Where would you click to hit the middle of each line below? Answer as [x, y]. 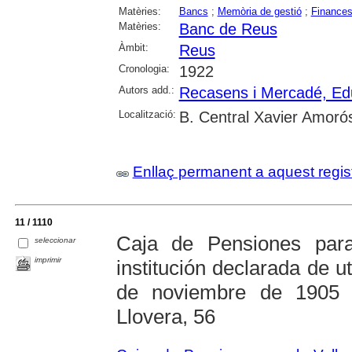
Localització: [147, 115]
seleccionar [55, 240]
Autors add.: [146, 90]
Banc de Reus [228, 29]
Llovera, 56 [165, 317]
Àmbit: [133, 48]
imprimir [48, 260]
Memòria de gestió [259, 12]
